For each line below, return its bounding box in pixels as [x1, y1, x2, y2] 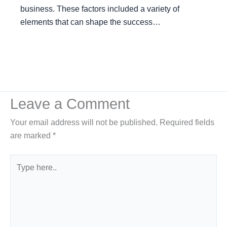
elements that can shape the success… [20, 17, 161, 26]
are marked [10, 131, 53, 140]
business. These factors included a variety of [20, 4, 179, 13]
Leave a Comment [10, 96, 130, 112]
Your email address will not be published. [10, 118, 158, 127]
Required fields [160, 118, 214, 127]
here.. [10, 169, 30, 178]
